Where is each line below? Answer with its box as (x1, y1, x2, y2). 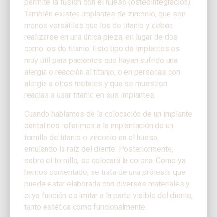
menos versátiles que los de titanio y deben (24, 21, 173, 31)
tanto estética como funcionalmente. (24, 202, 147, 212)
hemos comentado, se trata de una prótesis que (24, 167, 186, 177)
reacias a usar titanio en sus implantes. (24, 91, 155, 100)
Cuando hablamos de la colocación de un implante (24, 109, 192, 119)
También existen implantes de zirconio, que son (24, 9, 186, 19)
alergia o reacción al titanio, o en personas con (24, 67, 180, 77)
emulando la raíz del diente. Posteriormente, (24, 144, 173, 154)
